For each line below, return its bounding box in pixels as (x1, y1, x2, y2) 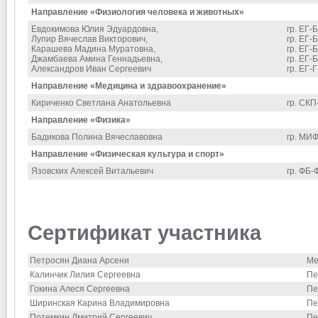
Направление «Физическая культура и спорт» (31, 149, 224, 160)
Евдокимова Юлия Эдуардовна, (31, 24, 158, 35)
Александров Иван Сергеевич (31, 64, 151, 75)
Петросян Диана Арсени (30, 256, 129, 266)
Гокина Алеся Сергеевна (30, 284, 130, 295)
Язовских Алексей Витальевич (31, 166, 153, 177)
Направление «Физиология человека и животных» (31, 7, 244, 18)
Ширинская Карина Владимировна (30, 298, 170, 309)
